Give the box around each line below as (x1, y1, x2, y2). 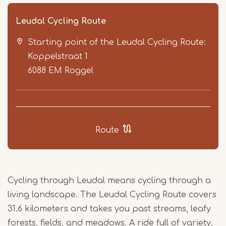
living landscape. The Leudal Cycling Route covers (8, 190, 216, 200)
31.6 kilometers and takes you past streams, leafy (8, 204, 211, 214)
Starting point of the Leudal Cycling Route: (28, 38, 206, 47)
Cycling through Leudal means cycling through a (8, 176, 211, 186)
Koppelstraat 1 (28, 52, 88, 62)
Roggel (65, 66, 93, 76)
